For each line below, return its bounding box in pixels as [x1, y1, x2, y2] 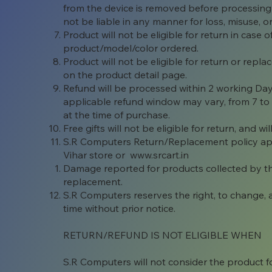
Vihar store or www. [63, 149, 154, 161]
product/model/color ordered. [63, 42, 202, 55]
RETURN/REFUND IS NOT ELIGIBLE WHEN [63, 229, 262, 242]
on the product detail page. [63, 69, 188, 81]
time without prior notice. [63, 202, 176, 215]
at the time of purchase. [63, 109, 171, 121]
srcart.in [153, 149, 189, 161]
